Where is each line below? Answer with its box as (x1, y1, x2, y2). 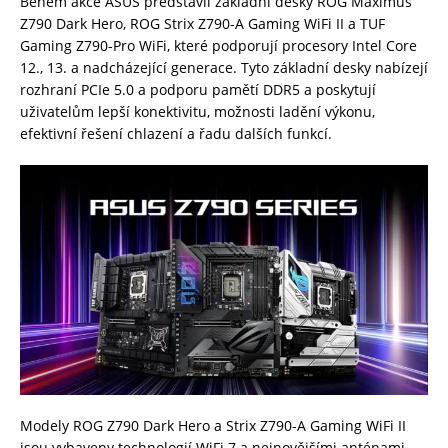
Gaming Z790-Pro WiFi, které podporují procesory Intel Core (20, 36, 417, 56)
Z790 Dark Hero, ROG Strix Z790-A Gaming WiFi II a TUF (20, 14, 385, 34)
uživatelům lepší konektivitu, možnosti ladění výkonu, (20, 102, 375, 122)
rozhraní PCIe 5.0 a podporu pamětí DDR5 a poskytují (20, 80, 376, 100)
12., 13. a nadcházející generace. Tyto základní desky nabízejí (20, 58, 428, 78)
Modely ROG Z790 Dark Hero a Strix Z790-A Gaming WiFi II (20, 415, 406, 435)
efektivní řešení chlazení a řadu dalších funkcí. (20, 124, 332, 144)
